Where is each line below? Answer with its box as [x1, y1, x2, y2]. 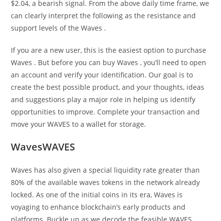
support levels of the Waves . [11, 23, 107, 33]
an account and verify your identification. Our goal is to [11, 70, 193, 79]
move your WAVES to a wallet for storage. [11, 119, 147, 129]
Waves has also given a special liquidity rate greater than [11, 165, 200, 175]
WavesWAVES [11, 140, 75, 153]
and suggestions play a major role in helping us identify [11, 95, 196, 104]
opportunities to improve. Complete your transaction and [11, 107, 200, 116]
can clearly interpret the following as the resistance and [11, 11, 196, 20]
